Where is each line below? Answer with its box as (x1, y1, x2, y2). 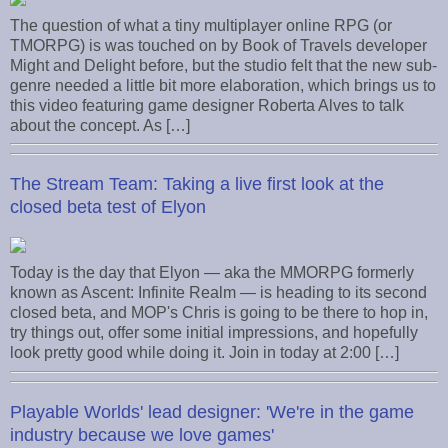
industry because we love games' (10, 425, 274, 446)
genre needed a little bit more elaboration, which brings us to (10, 76, 436, 94)
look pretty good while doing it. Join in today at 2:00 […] (10, 344, 399, 362)
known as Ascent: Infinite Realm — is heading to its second (10, 284, 427, 302)
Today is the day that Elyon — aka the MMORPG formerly (10, 264, 414, 282)
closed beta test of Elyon (10, 197, 206, 218)
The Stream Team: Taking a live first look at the (10, 174, 384, 195)
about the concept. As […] (10, 116, 190, 134)
